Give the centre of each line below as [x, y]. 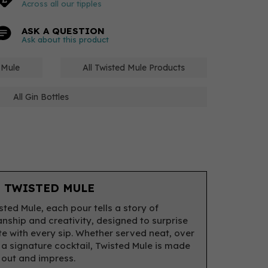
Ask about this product [65, 39]
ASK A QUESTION [63, 31]
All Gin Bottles [41, 97]
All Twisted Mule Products [133, 68]
